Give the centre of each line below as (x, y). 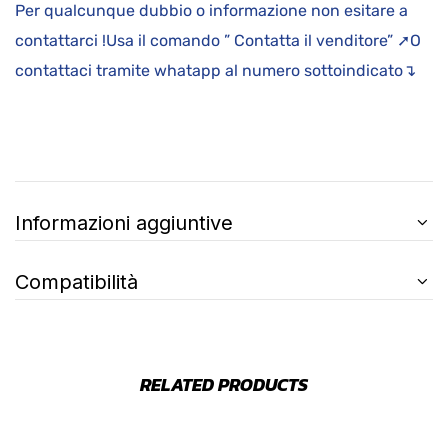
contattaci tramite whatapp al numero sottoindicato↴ (221, 71)
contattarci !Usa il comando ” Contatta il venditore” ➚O (218, 41)
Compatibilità (76, 282)
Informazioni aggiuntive (124, 223)
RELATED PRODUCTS (224, 385)
